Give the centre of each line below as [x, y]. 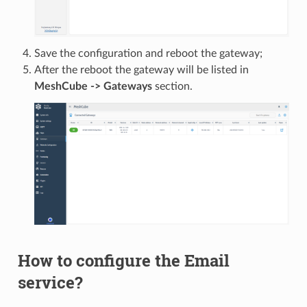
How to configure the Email [123, 261]
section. [172, 87]
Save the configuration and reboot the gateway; [148, 54]
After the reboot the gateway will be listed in [141, 70]
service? [50, 283]
